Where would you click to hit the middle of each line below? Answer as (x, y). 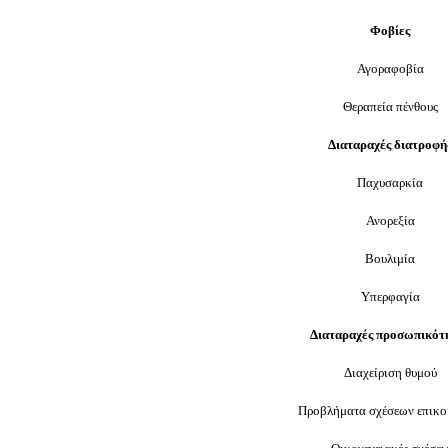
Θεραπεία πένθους (390, 106)
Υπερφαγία (390, 296)
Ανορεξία (390, 220)
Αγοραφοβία (390, 68)
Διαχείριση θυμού (390, 372)
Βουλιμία (390, 258)
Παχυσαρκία (390, 182)
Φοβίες (390, 30)
